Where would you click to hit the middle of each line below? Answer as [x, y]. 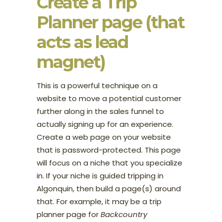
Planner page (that [111, 22]
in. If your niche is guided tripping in [100, 175]
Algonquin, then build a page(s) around [109, 188]
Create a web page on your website [104, 137]
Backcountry [124, 214]
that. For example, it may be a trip [99, 201]
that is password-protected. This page [109, 150]
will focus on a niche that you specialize [110, 163]
